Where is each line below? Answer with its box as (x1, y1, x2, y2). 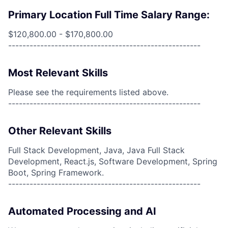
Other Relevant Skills (8, 125, 111, 137)
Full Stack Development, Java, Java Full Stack (8, 145, 185, 155)
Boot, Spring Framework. (8, 167, 104, 178)
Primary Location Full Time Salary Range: (8, 9, 210, 21)
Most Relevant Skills (8, 67, 108, 79)
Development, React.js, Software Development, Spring (8, 156, 217, 166)
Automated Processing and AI (8, 205, 156, 217)
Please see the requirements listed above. (8, 87, 168, 97)
